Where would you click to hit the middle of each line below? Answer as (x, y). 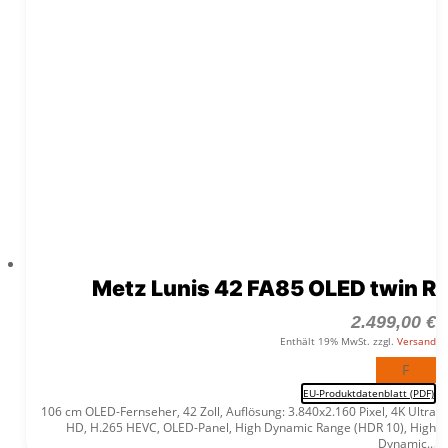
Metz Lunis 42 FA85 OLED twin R (263, 288)
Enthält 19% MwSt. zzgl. (338, 341)
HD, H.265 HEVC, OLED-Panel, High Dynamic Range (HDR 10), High (250, 428)
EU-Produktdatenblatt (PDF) (368, 393)
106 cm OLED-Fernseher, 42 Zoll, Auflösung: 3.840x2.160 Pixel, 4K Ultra (238, 412)
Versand (416, 341)
